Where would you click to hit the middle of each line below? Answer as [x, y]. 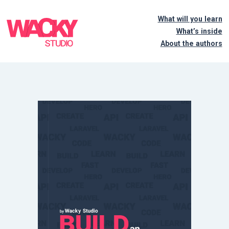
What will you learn [190, 19]
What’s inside [199, 31]
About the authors [191, 43]
